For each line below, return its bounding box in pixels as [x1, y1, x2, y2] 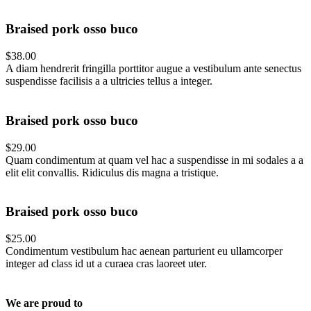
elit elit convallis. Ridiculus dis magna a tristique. [6, 166, 219, 178]
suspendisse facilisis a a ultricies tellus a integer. [6, 75, 212, 87]
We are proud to [6, 297, 83, 310]
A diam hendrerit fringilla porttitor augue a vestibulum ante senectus [6, 62, 301, 75]
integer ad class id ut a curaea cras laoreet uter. [6, 258, 207, 270]
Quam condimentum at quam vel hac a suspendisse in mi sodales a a [6, 153, 303, 166]
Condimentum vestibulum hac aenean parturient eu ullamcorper [6, 245, 283, 258]
